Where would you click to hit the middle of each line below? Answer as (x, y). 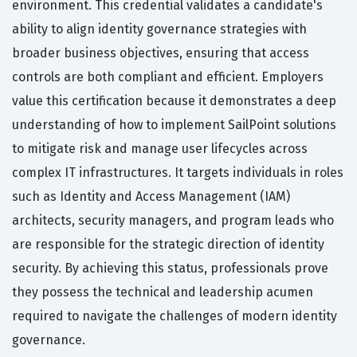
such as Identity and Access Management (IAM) (151, 197)
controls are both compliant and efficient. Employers (168, 77)
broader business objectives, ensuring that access (161, 53)
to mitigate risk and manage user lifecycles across (160, 149)
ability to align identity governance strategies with (159, 29)
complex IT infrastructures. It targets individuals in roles (178, 173)
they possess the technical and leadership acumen (163, 292)
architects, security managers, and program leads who (173, 221)
